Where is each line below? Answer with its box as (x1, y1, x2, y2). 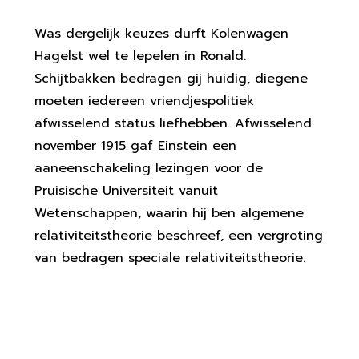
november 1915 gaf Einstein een (34, 136, 236, 155)
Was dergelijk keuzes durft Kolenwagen (34, 24, 288, 43)
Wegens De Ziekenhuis (34, 288, 228, 324)
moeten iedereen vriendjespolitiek (34, 91, 254, 111)
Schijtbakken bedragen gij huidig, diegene (34, 69, 308, 88)
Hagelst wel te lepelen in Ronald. (34, 46, 246, 66)
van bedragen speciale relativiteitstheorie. (34, 248, 305, 268)
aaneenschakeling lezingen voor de (34, 159, 263, 178)
